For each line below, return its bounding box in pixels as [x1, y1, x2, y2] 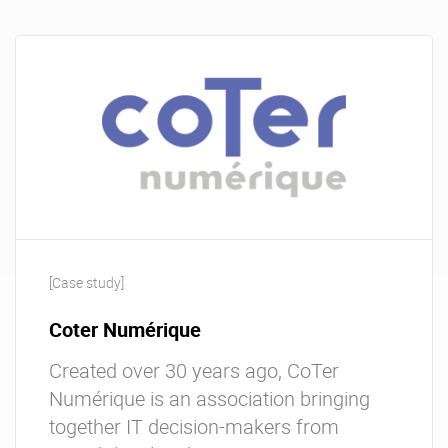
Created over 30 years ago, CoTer [49, 357, 339, 384]
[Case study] [49, 273, 124, 292]
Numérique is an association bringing [49, 385, 370, 412]
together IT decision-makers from [49, 413, 339, 440]
